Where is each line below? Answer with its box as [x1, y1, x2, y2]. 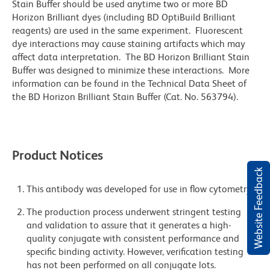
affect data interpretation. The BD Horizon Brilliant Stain [12, 51, 250, 63]
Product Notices [12, 148, 103, 163]
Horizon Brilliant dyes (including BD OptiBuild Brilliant [12, 11, 236, 24]
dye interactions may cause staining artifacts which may [12, 38, 245, 50]
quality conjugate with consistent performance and [27, 233, 239, 245]
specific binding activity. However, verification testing [27, 246, 243, 258]
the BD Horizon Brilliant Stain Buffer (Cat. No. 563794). [12, 91, 238, 103]
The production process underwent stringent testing [27, 206, 241, 218]
